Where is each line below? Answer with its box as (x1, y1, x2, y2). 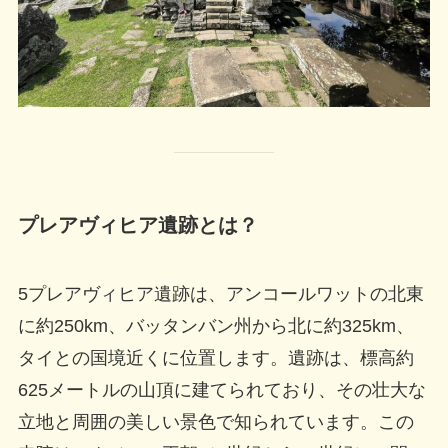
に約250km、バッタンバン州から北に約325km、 (17, 316, 414, 337)
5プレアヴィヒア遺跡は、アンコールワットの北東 (17, 284, 424, 305)
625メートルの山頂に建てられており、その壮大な (17, 380, 426, 401)
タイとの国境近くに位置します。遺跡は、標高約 (17, 348, 414, 369)
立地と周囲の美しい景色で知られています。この (17, 412, 414, 433)
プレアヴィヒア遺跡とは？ (17, 213, 258, 236)
